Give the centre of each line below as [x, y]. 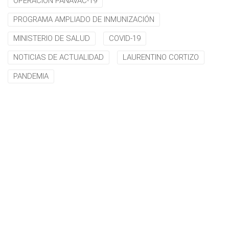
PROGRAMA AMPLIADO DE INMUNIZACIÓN [84, 19]
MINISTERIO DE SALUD [52, 38]
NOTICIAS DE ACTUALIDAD [59, 57]
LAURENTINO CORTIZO [161, 57]
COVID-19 [125, 38]
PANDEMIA [31, 76]
